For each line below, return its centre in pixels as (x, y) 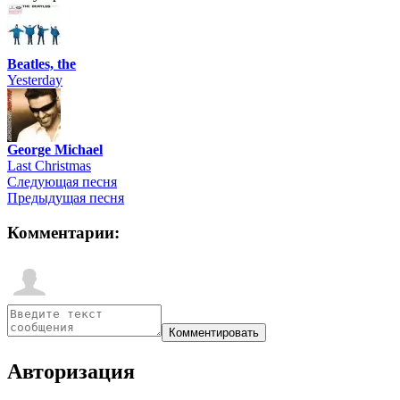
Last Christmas (49, 166)
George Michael (55, 150)
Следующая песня (62, 182)
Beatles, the (42, 64)
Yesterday (35, 80)
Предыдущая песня (66, 198)
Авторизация (71, 371)
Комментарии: (63, 233)
